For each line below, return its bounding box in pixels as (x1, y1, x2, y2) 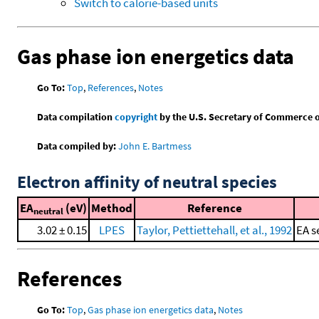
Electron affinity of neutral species (17, 171, 277, 194)
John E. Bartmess (118, 140, 192, 153)
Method (91, 200, 132, 216)
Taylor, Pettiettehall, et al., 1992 (137, 222, 292, 239)
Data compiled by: (37, 140, 117, 153)
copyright (115, 110, 158, 124)
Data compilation (37, 110, 115, 124)
